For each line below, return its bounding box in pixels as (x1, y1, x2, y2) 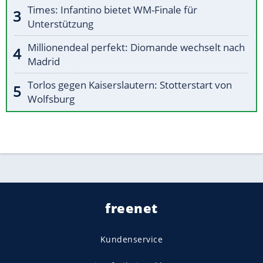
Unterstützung (28, 17, 93, 31)
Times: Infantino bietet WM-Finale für (28, 3, 197, 17)
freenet (105, 199, 158, 217)
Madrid (28, 55, 60, 69)
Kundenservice (100, 234, 163, 245)
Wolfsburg (28, 92, 75, 106)
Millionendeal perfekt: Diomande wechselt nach (28, 41, 245, 55)
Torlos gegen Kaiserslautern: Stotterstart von (28, 78, 232, 92)
